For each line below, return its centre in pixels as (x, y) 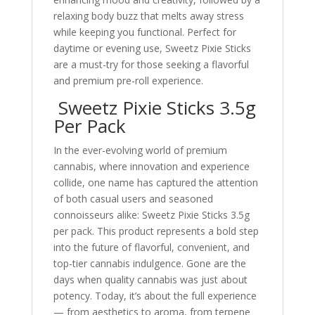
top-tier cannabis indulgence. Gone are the (149, 263)
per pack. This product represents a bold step (156, 231)
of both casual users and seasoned (133, 199)
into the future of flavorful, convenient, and (151, 247)
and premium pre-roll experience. (128, 81)
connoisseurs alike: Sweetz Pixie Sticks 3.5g (151, 215)
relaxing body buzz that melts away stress (148, 16)
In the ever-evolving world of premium (140, 150)
